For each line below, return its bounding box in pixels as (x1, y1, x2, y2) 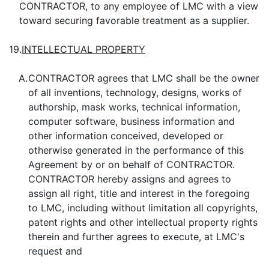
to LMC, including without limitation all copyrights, (28, 202, 258, 214)
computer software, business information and (28, 115, 235, 127)
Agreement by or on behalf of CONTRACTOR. (28, 159, 235, 171)
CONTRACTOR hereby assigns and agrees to (28, 173, 231, 185)
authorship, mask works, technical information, (28, 101, 240, 113)
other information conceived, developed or (28, 130, 223, 142)
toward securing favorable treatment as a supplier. (19, 14, 249, 26)
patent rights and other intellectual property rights (28, 216, 258, 228)
